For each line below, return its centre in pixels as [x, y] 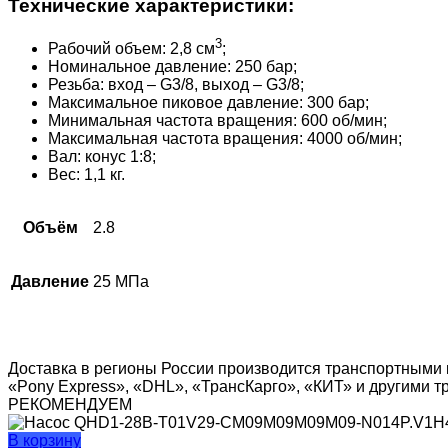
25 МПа [121, 282]
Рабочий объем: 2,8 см [131, 49]
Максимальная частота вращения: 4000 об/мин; [225, 139]
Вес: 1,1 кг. [86, 175]
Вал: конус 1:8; [102, 157]
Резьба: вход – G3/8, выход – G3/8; [176, 85]
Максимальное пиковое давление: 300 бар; [208, 103]
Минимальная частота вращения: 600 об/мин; [217, 121]
